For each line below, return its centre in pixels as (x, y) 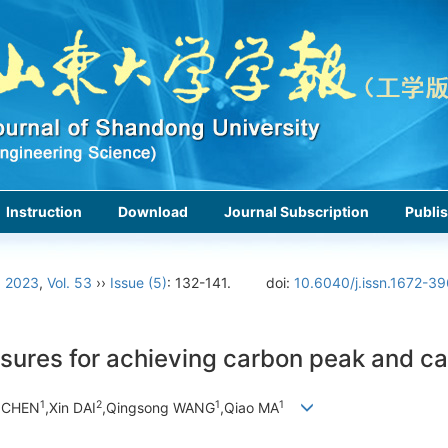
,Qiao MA (249, 408)
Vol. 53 (69, 282)
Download (153, 211)
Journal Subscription (296, 211)
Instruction (44, 211)
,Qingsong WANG (158, 408)
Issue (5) (138, 282)
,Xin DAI (70, 408)
